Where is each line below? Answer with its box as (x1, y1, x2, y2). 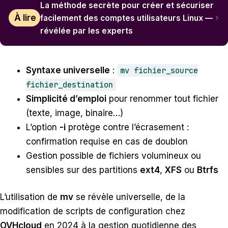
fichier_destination (26, 79, 113, 90)
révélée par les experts (40, 25, 133, 36)
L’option (26, 122, 60, 132)
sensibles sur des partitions (26, 164, 140, 175)
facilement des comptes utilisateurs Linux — (40, 13, 213, 23)
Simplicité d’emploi (26, 93, 106, 104)
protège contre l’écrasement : (66, 122, 189, 132)
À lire (14, 13, 36, 23)
